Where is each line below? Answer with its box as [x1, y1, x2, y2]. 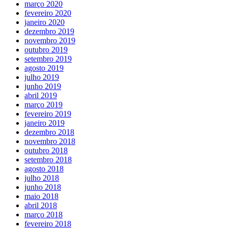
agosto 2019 [24, 63, 64, 72]
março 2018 [24, 210, 63, 219]
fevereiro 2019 [24, 109, 71, 118]
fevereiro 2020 [24, 8, 71, 17]
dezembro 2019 [24, 26, 74, 36]
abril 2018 [24, 201, 57, 210]
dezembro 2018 [24, 127, 74, 136]
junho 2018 [24, 182, 61, 191]
